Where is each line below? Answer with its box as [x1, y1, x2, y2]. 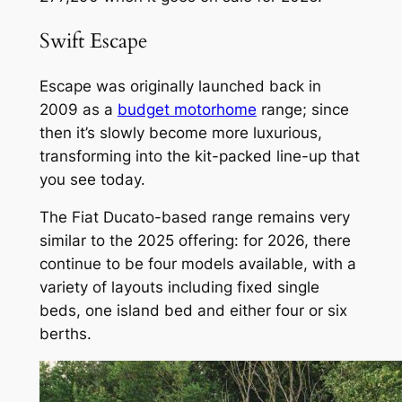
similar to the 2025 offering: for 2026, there [39, 232, 351, 250]
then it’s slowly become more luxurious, [39, 123, 322, 142]
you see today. [39, 170, 145, 188]
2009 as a [39, 100, 118, 118]
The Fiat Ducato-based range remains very [39, 208, 350, 227]
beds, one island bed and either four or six [39, 301, 347, 320]
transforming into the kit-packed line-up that [39, 146, 360, 165]
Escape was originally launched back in [39, 76, 321, 95]
